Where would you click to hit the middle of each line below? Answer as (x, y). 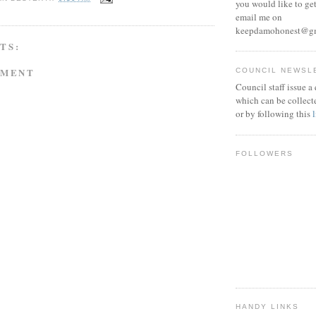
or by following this (274, 114)
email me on (259, 17)
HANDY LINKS (268, 307)
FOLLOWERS (265, 154)
